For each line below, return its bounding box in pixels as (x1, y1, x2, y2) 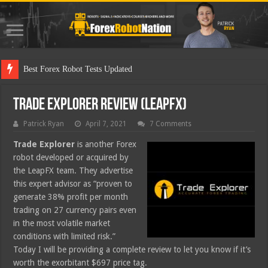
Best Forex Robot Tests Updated (23, 65, 133, 74)
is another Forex (75, 139, 137, 150)
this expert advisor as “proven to (13, 179, 133, 189)
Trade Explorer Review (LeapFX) (13, 97, 187, 114)
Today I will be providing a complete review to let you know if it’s (13, 245, 251, 255)
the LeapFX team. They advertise (13, 166, 133, 176)
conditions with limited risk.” (13, 232, 116, 242)
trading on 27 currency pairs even (13, 205, 137, 215)
